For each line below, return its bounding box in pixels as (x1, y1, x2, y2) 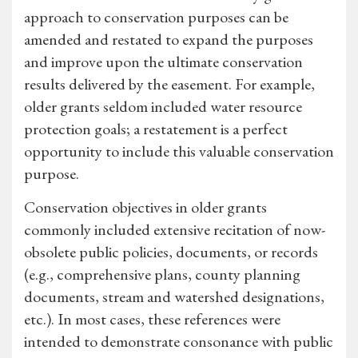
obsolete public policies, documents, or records (24, 241, 318, 263)
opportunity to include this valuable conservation (24, 141, 334, 162)
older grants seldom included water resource (24, 96, 302, 117)
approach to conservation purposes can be (24, 6, 288, 28)
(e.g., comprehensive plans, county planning (24, 264, 300, 285)
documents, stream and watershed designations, (24, 286, 324, 308)
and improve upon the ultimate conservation (24, 51, 303, 73)
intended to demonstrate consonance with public (24, 331, 333, 352)
